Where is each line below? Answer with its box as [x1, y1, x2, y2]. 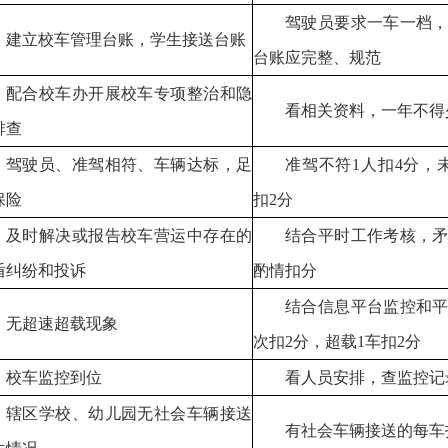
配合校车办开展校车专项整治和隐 [6, 85, 252, 102]
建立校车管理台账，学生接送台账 [6, 31, 246, 48]
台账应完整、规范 [253, 49, 381, 66]
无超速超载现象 [6, 315, 118, 332]
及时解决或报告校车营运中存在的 [6, 227, 252, 244]
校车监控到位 [6, 369, 102, 386]
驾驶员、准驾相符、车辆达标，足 [6, 156, 252, 173]
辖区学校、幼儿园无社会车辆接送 [6, 405, 252, 422]
